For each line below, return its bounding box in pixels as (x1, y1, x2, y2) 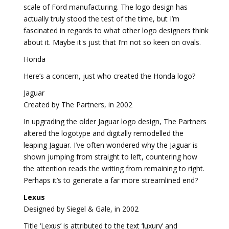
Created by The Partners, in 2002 (24, 100, 132, 109)
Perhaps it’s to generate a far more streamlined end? (24, 175, 198, 185)
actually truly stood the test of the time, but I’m (24, 14, 179, 24)
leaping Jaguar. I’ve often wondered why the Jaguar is (24, 140, 198, 150)
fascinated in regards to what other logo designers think (24, 26, 209, 35)
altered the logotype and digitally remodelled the (24, 128, 184, 138)
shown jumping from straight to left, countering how (24, 152, 197, 162)
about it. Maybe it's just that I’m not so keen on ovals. (24, 37, 201, 47)
